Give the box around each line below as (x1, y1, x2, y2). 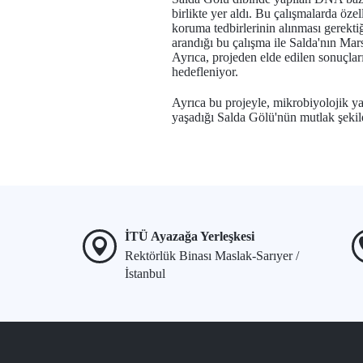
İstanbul (125, 267, 165, 280)
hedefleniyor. (172, 65, 238, 79)
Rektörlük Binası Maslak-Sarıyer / (125, 249, 299, 263)
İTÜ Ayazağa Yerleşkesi (125, 229, 254, 243)
